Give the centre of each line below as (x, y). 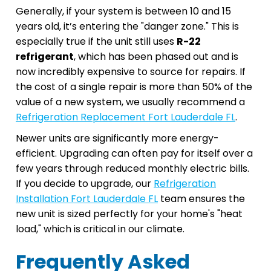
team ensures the (201, 198)
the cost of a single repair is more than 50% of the (134, 87)
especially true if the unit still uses (96, 41)
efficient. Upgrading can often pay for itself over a (134, 153)
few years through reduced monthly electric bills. (132, 168)
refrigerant (45, 56)
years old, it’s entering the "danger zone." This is (127, 26)
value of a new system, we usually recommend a (130, 102)
